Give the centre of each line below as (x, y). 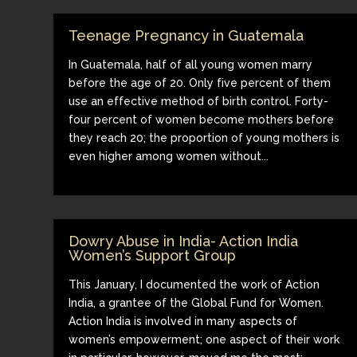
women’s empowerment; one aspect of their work (204, 339)
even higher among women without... (169, 156)
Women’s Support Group (153, 255)
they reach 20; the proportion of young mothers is (204, 137)
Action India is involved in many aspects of (183, 321)
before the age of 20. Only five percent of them (200, 82)
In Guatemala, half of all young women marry (191, 64)
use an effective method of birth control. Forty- (199, 101)
